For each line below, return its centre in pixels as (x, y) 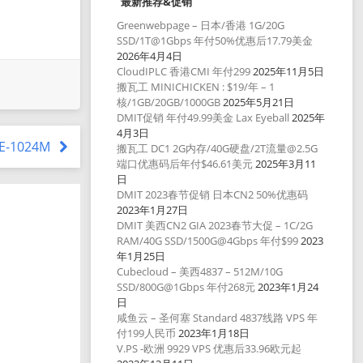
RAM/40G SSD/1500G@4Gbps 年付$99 (208, 241)
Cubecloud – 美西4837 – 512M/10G (200, 272)
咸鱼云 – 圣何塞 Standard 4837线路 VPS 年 (218, 318)
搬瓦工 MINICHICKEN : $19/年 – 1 (196, 87)
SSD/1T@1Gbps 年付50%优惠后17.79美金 (215, 41)
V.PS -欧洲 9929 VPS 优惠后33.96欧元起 (209, 349)
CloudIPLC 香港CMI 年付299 (184, 72)
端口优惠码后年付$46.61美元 (185, 164)
